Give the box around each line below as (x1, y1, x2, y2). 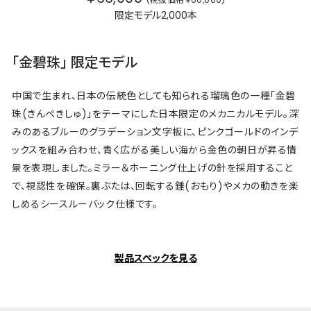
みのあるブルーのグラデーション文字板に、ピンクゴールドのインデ (12, 124, 299, 139)
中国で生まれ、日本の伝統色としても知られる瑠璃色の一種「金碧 (12, 88, 296, 103)
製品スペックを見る (114, 251, 197, 265)
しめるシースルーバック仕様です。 (12, 196, 158, 211)
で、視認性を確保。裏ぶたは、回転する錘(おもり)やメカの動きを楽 (12, 178, 299, 193)
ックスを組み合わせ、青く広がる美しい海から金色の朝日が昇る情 (12, 142, 298, 157)
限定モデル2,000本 (114, 8, 197, 22)
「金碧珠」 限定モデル (12, 52, 138, 72)
